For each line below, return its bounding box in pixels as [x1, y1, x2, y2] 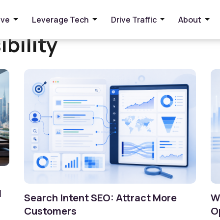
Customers [24, 204, 77, 218]
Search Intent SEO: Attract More [24, 191, 177, 205]
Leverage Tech [31, 14, 89, 25]
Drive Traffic [110, 14, 157, 25]
